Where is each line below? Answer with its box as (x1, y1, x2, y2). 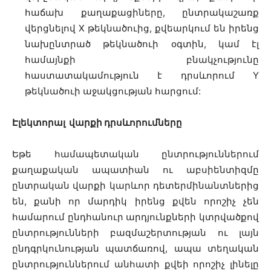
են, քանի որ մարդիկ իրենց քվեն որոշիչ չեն (12, 195, 259, 207)
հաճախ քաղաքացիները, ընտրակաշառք (25, 7, 259, 18)
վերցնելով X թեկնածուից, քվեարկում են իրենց (25, 22, 259, 34)
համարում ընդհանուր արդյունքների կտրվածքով (12, 211, 259, 223)
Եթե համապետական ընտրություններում (12, 148, 259, 160)
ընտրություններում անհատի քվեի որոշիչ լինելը (12, 258, 259, 270)
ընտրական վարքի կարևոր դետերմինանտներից (12, 180, 259, 191)
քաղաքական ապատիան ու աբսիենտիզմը (12, 164, 259, 175)
